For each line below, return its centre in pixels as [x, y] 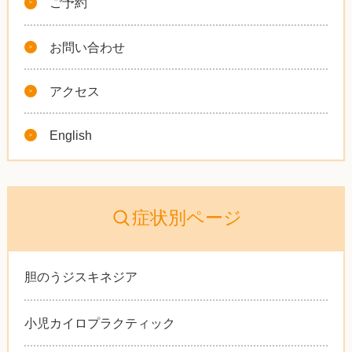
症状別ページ [187, 218]
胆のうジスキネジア [81, 277]
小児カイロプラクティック [99, 323]
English [71, 136]
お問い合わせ [88, 47]
